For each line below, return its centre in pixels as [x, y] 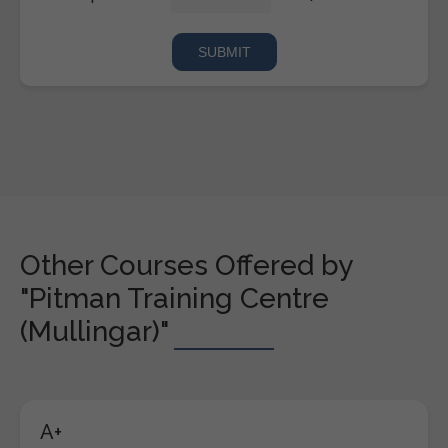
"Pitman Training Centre [174, 298]
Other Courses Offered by [186, 265]
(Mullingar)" [94, 331]
